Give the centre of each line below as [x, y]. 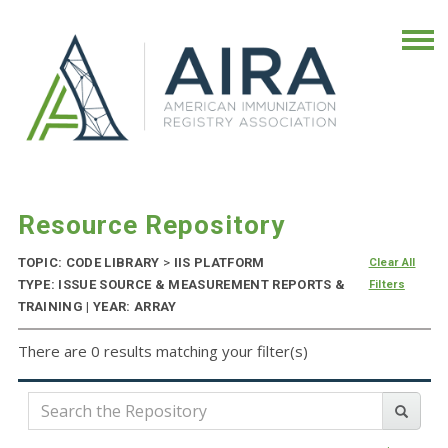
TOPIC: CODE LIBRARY [90, 263]
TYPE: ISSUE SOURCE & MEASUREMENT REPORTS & [181, 285]
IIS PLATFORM [217, 263]
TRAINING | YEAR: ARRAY [97, 307]
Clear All [392, 263]
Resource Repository [151, 225]
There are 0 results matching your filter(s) [162, 351]
